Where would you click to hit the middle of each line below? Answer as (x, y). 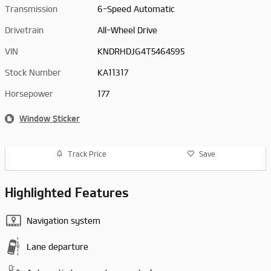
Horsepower (29, 94)
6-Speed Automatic (136, 9)
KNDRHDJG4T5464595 (141, 51)
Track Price (87, 154)
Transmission (31, 9)
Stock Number (33, 73)
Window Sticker (50, 119)
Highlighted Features (67, 193)
